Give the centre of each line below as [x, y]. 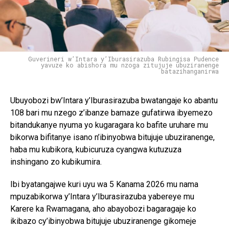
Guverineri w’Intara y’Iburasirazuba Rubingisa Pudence [123, 59]
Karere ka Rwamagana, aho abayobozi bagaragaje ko [103, 209]
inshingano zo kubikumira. [56, 162]
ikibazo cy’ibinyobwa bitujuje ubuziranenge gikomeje [103, 221]
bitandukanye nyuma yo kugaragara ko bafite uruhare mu [109, 125]
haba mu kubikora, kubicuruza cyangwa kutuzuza [96, 149]
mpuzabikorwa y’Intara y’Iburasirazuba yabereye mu [102, 196]
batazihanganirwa [190, 71]
